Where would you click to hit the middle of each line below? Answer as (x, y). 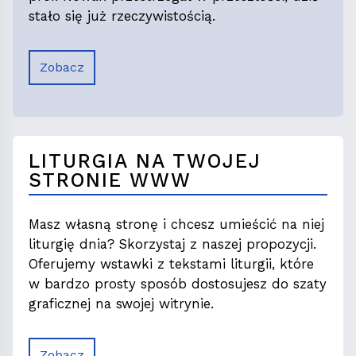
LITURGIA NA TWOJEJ (145, 161)
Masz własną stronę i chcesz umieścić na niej (176, 224)
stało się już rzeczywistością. (122, 15)
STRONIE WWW (110, 180)
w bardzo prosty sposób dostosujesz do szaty (178, 283)
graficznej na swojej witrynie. (121, 303)
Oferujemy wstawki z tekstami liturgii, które (171, 263)
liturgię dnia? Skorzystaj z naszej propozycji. (172, 244)
